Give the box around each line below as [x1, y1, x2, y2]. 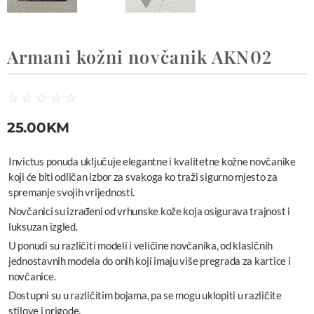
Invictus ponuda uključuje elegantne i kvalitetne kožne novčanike [8, 155, 296, 168]
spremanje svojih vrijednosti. [8, 186, 135, 199]
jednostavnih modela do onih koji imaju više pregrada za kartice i [8, 254, 291, 268]
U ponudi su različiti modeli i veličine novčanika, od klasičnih [8, 239, 273, 252]
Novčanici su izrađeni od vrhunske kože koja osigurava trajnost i [8, 205, 290, 218]
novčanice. [8, 270, 56, 283]
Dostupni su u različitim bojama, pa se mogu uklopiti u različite [8, 289, 282, 302]
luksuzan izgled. [8, 220, 78, 233]
